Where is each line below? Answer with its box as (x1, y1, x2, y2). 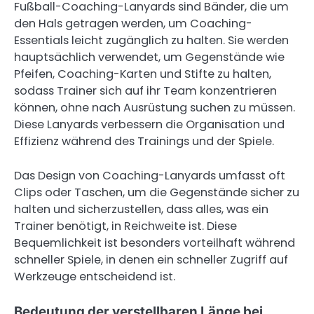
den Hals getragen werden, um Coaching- (14, 15, 252, 32)
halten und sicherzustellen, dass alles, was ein (14, 200, 268, 217)
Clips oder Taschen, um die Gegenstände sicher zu (14, 184, 299, 200)
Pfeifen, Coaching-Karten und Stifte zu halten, (14, 66, 271, 83)
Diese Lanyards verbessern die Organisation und (14, 116, 285, 133)
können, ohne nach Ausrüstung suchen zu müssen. (14, 100, 295, 116)
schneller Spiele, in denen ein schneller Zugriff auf (14, 251, 288, 268)
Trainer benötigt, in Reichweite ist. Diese (14, 217, 237, 234)
